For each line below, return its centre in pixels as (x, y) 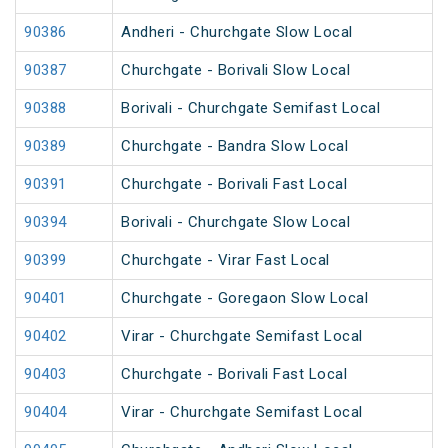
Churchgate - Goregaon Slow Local (244, 298)
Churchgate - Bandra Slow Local (234, 146)
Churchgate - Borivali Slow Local (235, 70)
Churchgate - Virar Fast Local (225, 260)
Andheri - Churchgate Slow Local (237, 32)
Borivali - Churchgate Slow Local (235, 222)
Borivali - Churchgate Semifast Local (250, 108)
